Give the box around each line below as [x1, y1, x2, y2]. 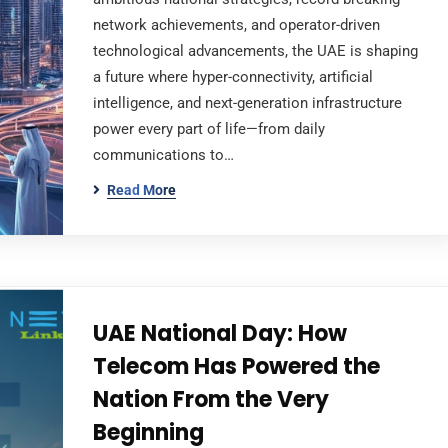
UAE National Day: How [92, 318, 347, 349]
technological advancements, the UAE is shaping [92, 42, 418, 60]
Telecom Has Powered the [92, 351, 380, 382]
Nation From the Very [92, 384, 329, 415]
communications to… [92, 146, 234, 164]
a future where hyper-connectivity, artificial [92, 68, 373, 86]
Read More [106, 182, 176, 198]
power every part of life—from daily [92, 120, 325, 138]
